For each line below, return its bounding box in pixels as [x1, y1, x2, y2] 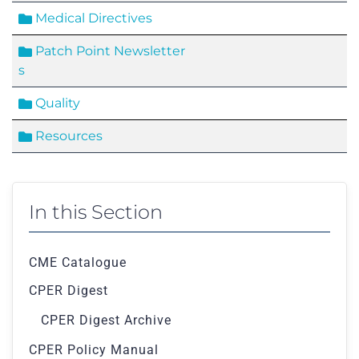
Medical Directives [32, 10, 152, 26]
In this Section [29, 200, 163, 224]
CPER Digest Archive [41, 312, 171, 328]
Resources [32, 128, 103, 143]
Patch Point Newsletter [32, 43, 185, 58]
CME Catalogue [29, 254, 127, 270]
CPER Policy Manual [29, 341, 159, 357]
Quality [32, 95, 80, 111]
